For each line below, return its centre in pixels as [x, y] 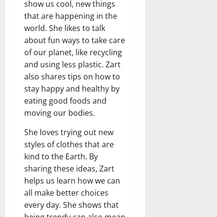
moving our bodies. [60, 113]
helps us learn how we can [72, 180]
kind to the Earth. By [61, 156]
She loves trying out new [69, 132]
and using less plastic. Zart [72, 64]
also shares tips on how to [72, 76]
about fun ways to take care [75, 40]
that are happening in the [71, 16]
